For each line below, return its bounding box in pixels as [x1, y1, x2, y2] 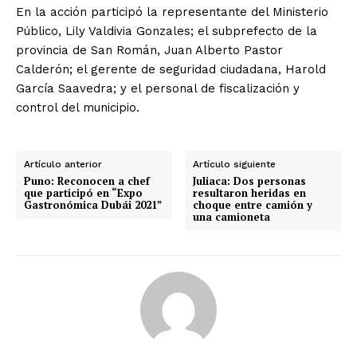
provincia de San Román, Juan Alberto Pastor [16, 42, 283, 57]
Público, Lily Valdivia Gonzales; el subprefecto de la [16, 23, 317, 38]
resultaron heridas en [193, 185, 307, 200]
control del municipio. [16, 100, 143, 115]
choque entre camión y [193, 197, 313, 212]
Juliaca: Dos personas [193, 173, 307, 188]
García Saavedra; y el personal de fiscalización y [16, 80, 300, 96]
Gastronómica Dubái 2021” [24, 197, 162, 212]
